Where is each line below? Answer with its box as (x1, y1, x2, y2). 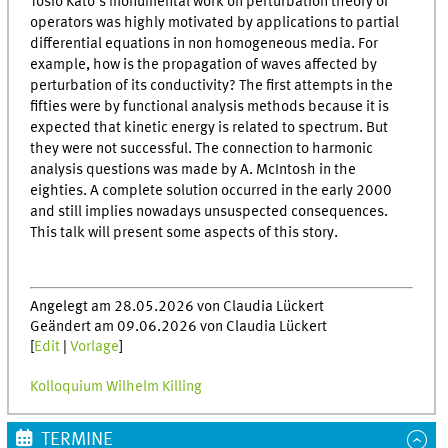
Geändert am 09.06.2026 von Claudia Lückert (30, 319, 328, 336)
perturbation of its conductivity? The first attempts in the (30, 78, 394, 95)
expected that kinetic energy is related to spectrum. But (30, 120, 389, 137)
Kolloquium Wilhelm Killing (30, 379, 203, 396)
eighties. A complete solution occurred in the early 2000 (30, 183, 393, 200)
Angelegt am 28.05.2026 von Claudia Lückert (30, 299, 325, 316)
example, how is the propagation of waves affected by (30, 57, 378, 74)
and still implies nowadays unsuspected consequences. (30, 204, 389, 221)
